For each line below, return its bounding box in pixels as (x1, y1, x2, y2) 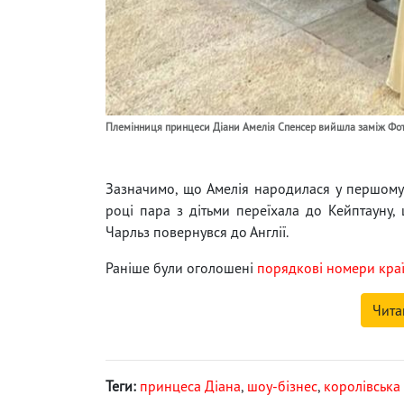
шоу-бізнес (247, 376, 317, 395)
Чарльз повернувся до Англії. (106, 222, 289, 241)
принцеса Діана (140, 376, 241, 395)
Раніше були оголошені (106, 258, 257, 277)
